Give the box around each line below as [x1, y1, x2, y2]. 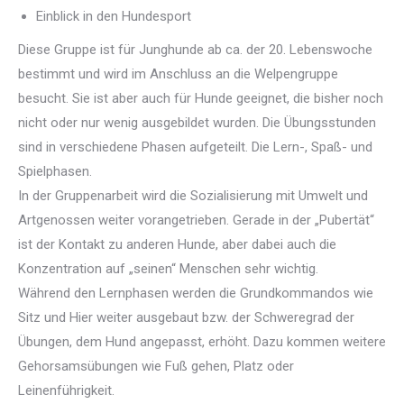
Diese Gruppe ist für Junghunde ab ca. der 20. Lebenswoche [18, 41, 372, 58]
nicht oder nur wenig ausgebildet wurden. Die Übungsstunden [18, 115, 376, 131]
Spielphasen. [18, 163, 92, 179]
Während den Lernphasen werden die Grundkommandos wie [18, 285, 373, 301]
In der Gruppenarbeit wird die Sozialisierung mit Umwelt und [18, 188, 368, 204]
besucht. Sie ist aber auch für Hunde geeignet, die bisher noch [18, 90, 383, 106]
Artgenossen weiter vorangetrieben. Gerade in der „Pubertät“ [18, 212, 374, 228]
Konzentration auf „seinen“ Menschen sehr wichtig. [18, 261, 318, 277]
